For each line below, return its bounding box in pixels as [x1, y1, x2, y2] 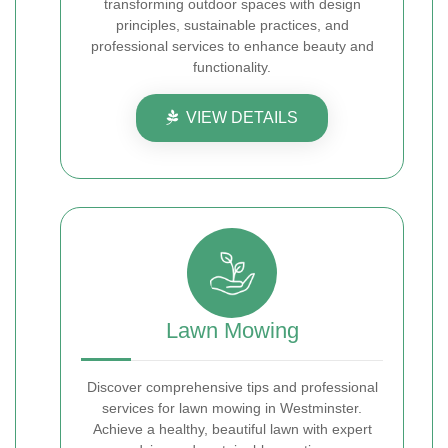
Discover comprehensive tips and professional [86, 379, 378, 395]
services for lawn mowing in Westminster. [102, 400, 362, 416]
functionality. [193, 59, 271, 75]
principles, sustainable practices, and [115, 17, 349, 33]
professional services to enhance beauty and [90, 38, 374, 54]
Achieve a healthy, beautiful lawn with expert [92, 421, 372, 437]
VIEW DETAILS [186, 109, 298, 126]
